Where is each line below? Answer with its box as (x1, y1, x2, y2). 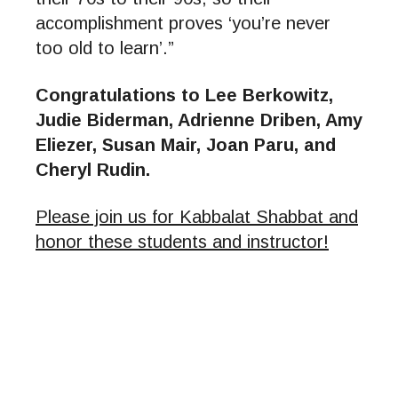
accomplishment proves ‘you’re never (36, 12, 330, 33)
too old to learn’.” (36, 37, 174, 58)
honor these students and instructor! (36, 231, 329, 251)
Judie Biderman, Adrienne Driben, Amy (36, 109, 362, 130)
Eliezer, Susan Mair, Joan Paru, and (36, 134, 336, 155)
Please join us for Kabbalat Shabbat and (36, 206, 358, 227)
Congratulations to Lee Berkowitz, (36, 84, 333, 105)
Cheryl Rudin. (36, 159, 155, 179)
